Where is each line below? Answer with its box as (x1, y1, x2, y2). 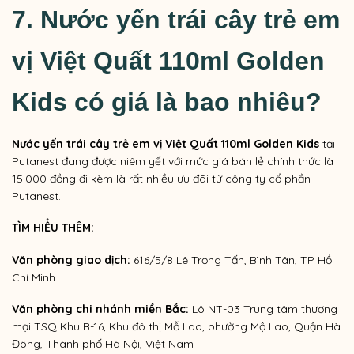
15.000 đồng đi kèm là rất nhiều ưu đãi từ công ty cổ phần (12, 171, 311, 186)
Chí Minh (12, 269, 55, 284)
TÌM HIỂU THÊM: (12, 220, 94, 235)
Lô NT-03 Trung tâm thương (189, 301, 337, 316)
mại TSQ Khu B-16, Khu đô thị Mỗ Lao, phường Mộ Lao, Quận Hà (12, 318, 341, 333)
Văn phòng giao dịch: (12, 252, 130, 267)
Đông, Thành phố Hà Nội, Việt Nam (12, 336, 194, 351)
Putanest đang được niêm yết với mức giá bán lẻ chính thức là (12, 154, 333, 169)
